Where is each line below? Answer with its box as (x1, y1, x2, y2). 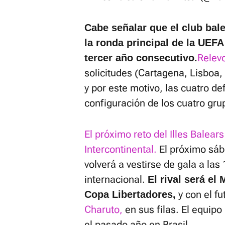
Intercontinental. (84, 143, 157, 155)
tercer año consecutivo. (84, 52, 197, 63)
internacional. (84, 173, 148, 185)
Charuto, (84, 203, 123, 215)
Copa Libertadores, (84, 189, 176, 200)
